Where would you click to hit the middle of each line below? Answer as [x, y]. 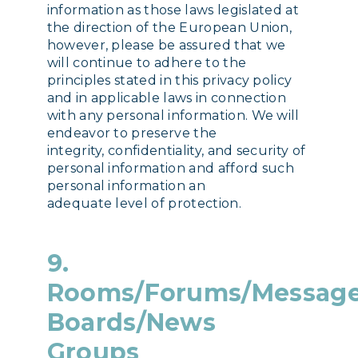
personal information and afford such [171, 169]
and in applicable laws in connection [167, 98]
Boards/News [131, 323]
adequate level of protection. [144, 204]
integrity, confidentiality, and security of [176, 151]
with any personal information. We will [173, 116]
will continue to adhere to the [147, 63]
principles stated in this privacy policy [169, 81]
